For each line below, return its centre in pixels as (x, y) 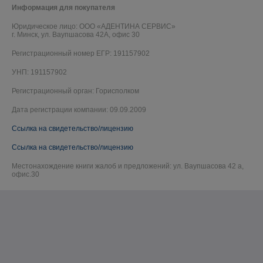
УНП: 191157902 (39, 73)
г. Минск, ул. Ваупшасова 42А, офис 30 (76, 35)
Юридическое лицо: (45, 27)
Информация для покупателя (63, 8)
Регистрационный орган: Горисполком (75, 91)
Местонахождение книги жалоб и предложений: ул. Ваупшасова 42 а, (128, 166)
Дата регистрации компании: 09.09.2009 (79, 110)
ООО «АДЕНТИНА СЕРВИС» (127, 27)
